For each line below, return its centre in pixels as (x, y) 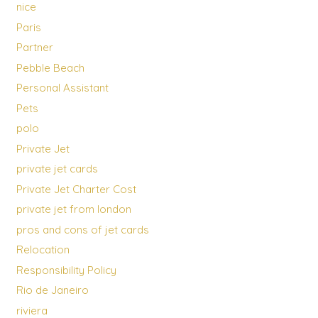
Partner (34, 48)
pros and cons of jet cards (82, 229)
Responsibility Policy (66, 270)
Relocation (43, 250)
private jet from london (73, 209)
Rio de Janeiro (52, 290)
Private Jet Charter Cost (76, 189)
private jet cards (57, 169)
